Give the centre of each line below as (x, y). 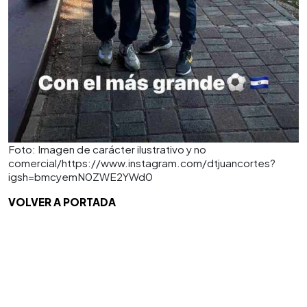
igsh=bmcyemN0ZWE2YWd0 (81, 176)
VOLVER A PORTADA (62, 201)
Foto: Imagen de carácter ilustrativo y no (107, 149)
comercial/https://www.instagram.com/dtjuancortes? (142, 162)
